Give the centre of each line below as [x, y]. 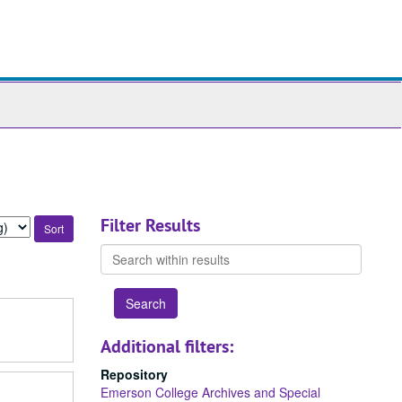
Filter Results [150, 225]
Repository [134, 374]
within [118, 270]
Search [120, 252]
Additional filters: [167, 346]
